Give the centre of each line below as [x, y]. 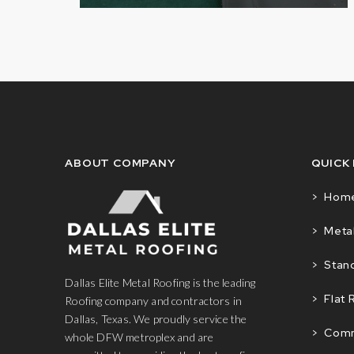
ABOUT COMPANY [121, 162]
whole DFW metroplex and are [139, 337]
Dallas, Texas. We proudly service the [156, 318]
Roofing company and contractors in [154, 300]
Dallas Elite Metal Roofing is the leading [160, 282]
